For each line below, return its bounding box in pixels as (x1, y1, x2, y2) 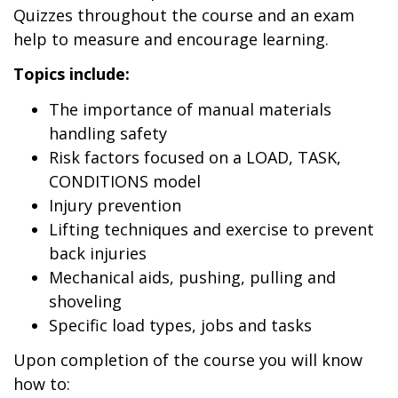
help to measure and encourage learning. (13, 28, 329, 50)
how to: (13, 373, 70, 394)
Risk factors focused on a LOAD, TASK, (49, 146, 341, 168)
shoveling (49, 290, 122, 312)
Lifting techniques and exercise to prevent (49, 218, 374, 240)
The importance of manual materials (49, 98, 331, 120)
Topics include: (13, 63, 130, 84)
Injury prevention (49, 194, 181, 216)
